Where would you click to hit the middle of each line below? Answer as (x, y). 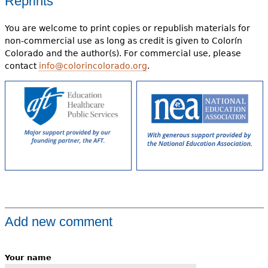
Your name (28, 258)
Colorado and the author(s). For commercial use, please (123, 54)
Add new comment (58, 222)
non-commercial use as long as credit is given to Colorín (123, 41)
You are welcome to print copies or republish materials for (127, 28)
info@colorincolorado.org (93, 66)
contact (22, 66)
